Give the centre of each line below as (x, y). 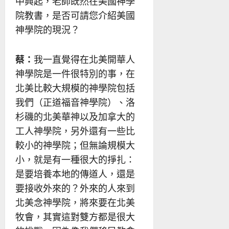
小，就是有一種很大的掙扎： (75, 159)
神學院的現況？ (48, 29)
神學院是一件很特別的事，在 (75, 73)
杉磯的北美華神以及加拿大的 (75, 116)
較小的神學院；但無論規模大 (75, 145)
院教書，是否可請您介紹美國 (75, 15)
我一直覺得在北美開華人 (84, 59)
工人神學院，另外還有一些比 (75, 131)
